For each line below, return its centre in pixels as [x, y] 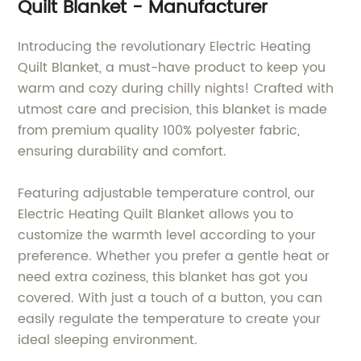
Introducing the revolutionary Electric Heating [165, 46]
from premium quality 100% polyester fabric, [159, 130]
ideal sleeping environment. [108, 340]
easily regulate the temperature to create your [170, 319]
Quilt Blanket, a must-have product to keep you [172, 67]
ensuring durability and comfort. [122, 151]
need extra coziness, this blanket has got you [163, 277]
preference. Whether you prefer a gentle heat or [174, 256]
